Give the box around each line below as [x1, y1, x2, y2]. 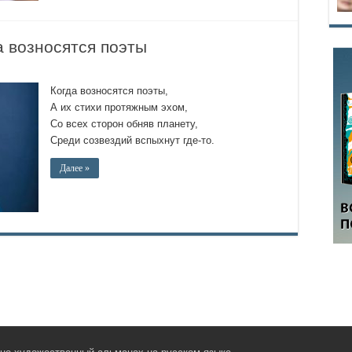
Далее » [60, 163, 90, 174]
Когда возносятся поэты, [50, 85, 168, 97]
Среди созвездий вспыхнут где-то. [50, 134, 214, 146]
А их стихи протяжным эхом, [50, 101, 188, 113]
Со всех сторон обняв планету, [50, 118, 198, 130]
